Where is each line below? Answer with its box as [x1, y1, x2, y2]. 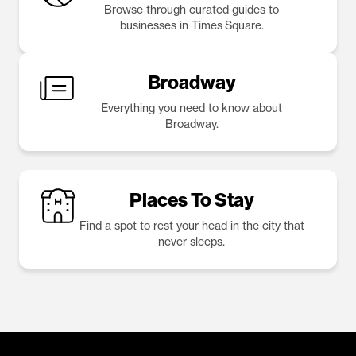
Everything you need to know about [101, 101, 282, 115]
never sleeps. [158, 234, 225, 249]
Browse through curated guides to [104, 2, 279, 17]
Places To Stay [129, 188, 254, 211]
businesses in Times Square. [119, 18, 264, 33]
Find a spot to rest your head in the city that [79, 219, 304, 233]
